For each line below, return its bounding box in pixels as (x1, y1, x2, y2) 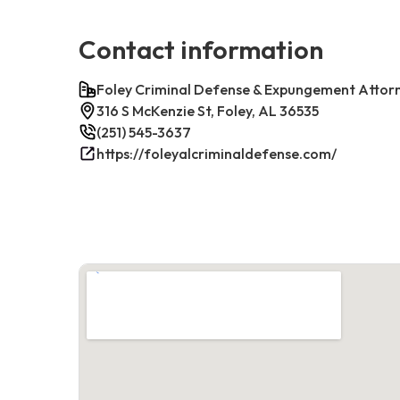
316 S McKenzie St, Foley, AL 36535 (96, 101, 319, 120)
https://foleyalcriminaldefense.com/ (96, 144, 337, 162)
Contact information (79, 32, 323, 65)
